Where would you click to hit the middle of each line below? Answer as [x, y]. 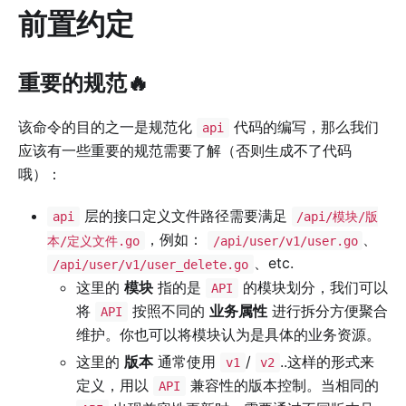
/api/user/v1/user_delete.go [150, 264]
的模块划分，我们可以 [313, 287]
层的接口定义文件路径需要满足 [185, 216]
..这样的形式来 [327, 361]
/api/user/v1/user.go [285, 241]
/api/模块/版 [338, 217]
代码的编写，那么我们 [304, 127]
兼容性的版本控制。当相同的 [282, 385]
